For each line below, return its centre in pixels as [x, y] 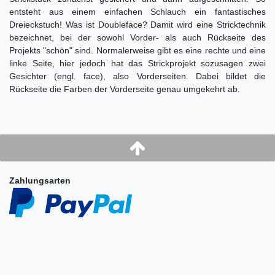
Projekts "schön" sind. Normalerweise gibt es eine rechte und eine [137, 51]
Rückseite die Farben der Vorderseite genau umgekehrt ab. [125, 89]
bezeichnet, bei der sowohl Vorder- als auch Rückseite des [137, 38]
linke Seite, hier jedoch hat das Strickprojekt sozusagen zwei [137, 64]
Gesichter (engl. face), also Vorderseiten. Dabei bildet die [137, 76]
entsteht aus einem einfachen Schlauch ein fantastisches [137, 12]
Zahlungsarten [40, 181]
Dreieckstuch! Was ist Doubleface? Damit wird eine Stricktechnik [137, 25]
